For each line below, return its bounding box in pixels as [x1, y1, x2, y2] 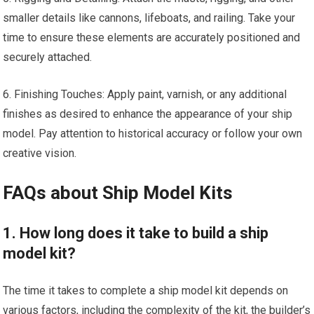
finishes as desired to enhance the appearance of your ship [3, 107, 293, 121]
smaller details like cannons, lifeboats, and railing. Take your [3, 11, 296, 25]
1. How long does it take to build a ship [3, 224, 269, 242]
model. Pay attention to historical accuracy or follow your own [3, 127, 303, 140]
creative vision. [3, 146, 77, 160]
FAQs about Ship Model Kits [3, 182, 233, 203]
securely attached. [3, 50, 93, 64]
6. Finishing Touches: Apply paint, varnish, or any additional [3, 88, 287, 101]
